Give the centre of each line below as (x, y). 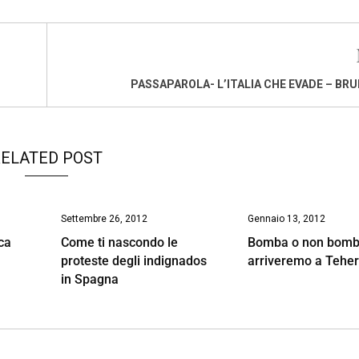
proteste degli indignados (133, 260)
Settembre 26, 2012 (104, 218)
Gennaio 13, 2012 (287, 218)
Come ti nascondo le (119, 242)
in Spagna (89, 279)
